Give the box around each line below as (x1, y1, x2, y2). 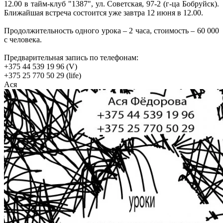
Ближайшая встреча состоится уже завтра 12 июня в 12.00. (4, 8, 203, 17)
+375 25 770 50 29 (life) (4, 71, 81, 80)
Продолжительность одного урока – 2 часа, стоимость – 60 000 (4, 26, 219, 35)
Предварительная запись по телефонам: (4, 53, 138, 62)
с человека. (4, 35, 42, 44)
